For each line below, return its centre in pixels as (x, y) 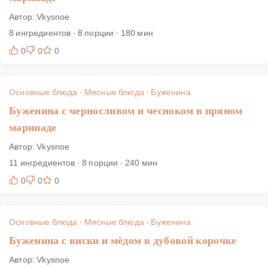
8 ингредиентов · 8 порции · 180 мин (81, 32)
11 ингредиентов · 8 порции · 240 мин (83, 162)
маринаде (33, 127)
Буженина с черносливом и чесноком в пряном (126, 110)
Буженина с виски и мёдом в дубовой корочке (123, 240)
